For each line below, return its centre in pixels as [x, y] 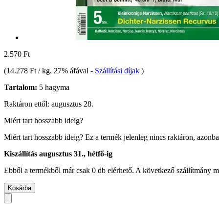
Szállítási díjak [117, 70]
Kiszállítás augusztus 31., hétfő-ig [58, 153]
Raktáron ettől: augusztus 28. [49, 104]
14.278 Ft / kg [28, 70]
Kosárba [20, 188]
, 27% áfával [70, 70]
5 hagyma [53, 87]
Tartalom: [21, 87]
